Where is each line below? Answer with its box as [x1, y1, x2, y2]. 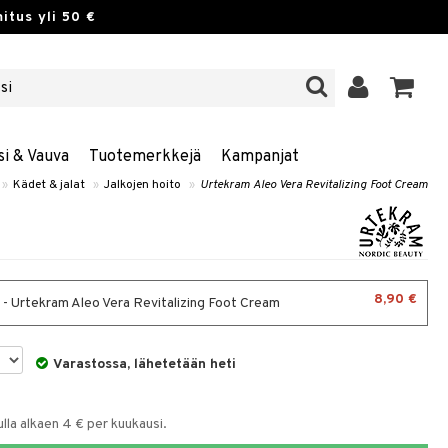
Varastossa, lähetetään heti [53, 356, 237, 373]
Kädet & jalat [13, 177, 85, 193]
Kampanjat [220, 147, 299, 167]
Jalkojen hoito [104, 177, 181, 193]
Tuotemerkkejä [88, 147, 201, 167]
